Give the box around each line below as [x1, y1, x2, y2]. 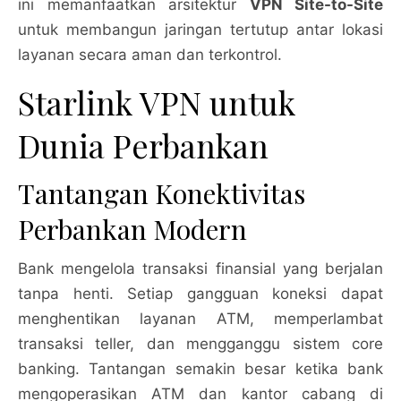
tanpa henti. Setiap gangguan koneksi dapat [18, 285, 383, 303]
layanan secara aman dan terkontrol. [18, 46, 282, 64]
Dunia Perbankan [18, 124, 269, 166]
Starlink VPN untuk [18, 81, 295, 124]
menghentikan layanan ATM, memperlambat [18, 310, 383, 328]
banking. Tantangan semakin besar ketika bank [18, 360, 383, 378]
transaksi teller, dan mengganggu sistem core [18, 335, 383, 353]
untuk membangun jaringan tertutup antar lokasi [18, 21, 383, 38]
